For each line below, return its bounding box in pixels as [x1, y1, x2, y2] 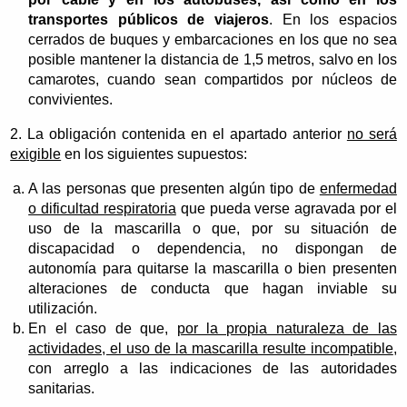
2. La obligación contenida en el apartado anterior [10, 126, 347, 143]
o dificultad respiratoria [28, 201, 176, 217]
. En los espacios [269, 12, 397, 28]
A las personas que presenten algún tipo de [28, 181, 320, 197]
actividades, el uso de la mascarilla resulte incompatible [28, 341, 393, 357]
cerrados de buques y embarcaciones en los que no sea [28, 32, 397, 48]
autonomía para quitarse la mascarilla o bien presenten [28, 261, 397, 277]
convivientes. [28, 92, 114, 108]
